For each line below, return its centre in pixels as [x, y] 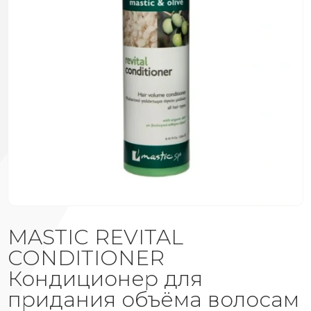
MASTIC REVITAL [96, 237]
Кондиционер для [106, 278]
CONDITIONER [86, 258]
